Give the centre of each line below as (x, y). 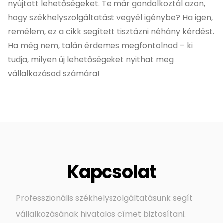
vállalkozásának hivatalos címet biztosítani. (101, 214)
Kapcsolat (111, 172)
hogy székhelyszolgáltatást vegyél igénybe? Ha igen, (110, 17)
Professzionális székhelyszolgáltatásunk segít (104, 198)
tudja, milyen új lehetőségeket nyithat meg (91, 59)
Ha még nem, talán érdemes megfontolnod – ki (100, 45)
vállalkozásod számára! (54, 73)
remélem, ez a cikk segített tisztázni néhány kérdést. (111, 31)
